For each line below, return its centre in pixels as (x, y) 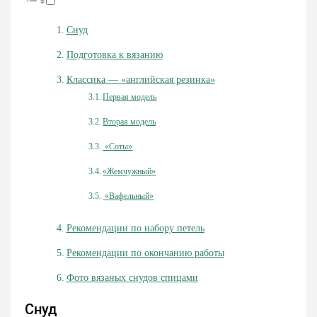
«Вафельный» (128, 196)
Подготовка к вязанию (114, 55)
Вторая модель (129, 122)
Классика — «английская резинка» (140, 80)
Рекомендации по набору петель (135, 228)
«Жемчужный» (129, 171)
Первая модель (130, 97)
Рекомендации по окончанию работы (145, 253)
